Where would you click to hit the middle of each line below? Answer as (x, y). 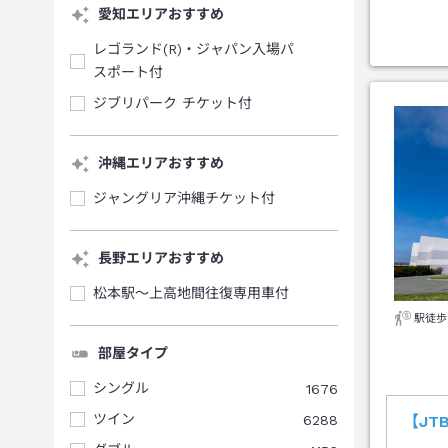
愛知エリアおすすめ (161, 14)
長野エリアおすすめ (161, 258)
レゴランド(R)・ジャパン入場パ (193, 49)
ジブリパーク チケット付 (172, 103)
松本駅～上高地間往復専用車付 (191, 293)
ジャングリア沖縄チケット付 (184, 198)
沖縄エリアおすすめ (161, 163)
